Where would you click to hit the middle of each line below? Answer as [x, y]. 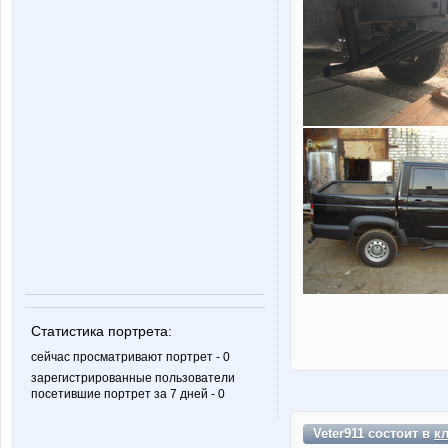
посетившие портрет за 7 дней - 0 [128, 394]
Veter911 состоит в [373, 433]
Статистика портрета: [101, 331]
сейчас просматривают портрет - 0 [130, 357]
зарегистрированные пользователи [133, 378]
